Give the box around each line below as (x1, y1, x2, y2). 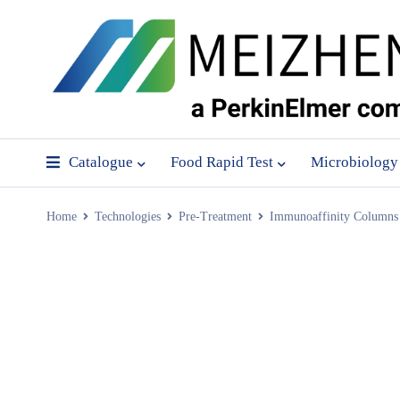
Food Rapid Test (171, 154, 273, 171)
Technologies (95, 210, 161, 223)
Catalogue (69, 154, 133, 171)
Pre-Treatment (179, 210, 252, 223)
